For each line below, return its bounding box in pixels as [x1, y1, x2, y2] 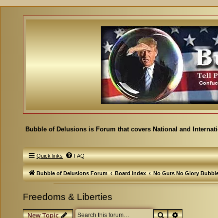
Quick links [36, 153, 63, 159]
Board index [115, 170, 146, 176]
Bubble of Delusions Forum [36, 170, 108, 176]
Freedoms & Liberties [23, 192, 112, 202]
